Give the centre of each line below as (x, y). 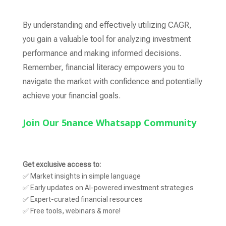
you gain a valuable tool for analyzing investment (106, 39)
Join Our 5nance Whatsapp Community (109, 123)
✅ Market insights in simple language (81, 176)
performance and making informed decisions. (102, 53)
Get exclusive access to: (62, 165)
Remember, (43, 67)
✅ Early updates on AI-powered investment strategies (108, 188)
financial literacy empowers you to (124, 67)
